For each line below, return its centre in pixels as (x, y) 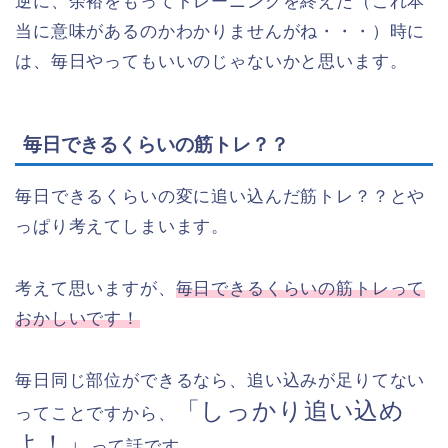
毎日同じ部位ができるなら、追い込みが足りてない (220, 381)
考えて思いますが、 (95, 289)
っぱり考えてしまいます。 (122, 227)
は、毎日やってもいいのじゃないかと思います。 (211, 61)
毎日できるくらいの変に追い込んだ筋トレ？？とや (220, 197)
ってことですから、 (95, 414)
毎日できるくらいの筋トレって (300, 289)
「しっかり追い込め (290, 411)
